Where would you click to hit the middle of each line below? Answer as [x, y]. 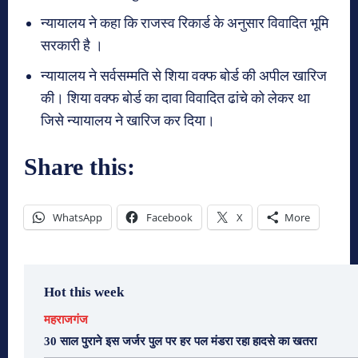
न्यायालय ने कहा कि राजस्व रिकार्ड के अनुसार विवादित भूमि [185, 22]
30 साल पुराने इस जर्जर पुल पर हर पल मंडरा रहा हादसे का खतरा [180, 341]
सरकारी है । [72, 45]
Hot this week [84, 292]
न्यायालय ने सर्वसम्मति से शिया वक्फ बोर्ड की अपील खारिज [184, 75]
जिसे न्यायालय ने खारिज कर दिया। [128, 120]
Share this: [80, 166]
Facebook [169, 217]
